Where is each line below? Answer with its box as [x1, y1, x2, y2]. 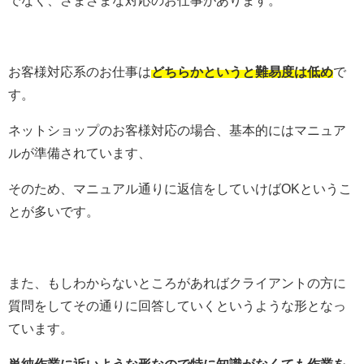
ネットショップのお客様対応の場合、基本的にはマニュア [8, 123, 346, 136]
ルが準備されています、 [8, 145, 151, 159]
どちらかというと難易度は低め [151, 64, 333, 78]
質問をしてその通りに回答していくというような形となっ [8, 298, 346, 312]
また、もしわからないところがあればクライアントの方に [8, 275, 346, 289]
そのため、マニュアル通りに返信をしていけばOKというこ [8, 181, 352, 195]
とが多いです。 [8, 204, 99, 218]
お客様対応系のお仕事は [8, 64, 151, 78]
